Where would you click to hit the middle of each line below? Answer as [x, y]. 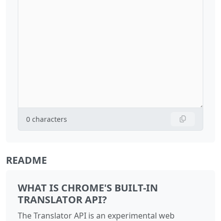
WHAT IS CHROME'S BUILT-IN [88, 187]
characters [50, 119]
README [26, 160]
